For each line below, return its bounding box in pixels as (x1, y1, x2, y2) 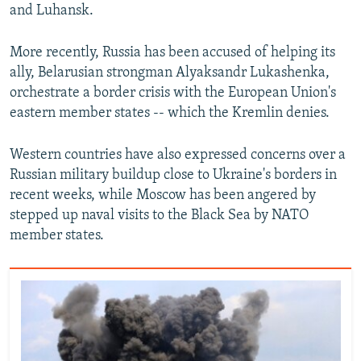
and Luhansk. (10, 3, 93, 19)
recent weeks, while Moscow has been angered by (10, 188, 316, 204)
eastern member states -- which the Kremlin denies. (10, 106, 330, 122)
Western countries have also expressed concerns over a (10, 147, 346, 164)
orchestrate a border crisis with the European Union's (10, 85, 336, 102)
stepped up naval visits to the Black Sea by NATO (10, 208, 309, 224)
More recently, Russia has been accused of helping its (10, 45, 335, 61)
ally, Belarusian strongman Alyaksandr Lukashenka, (10, 65, 330, 81)
